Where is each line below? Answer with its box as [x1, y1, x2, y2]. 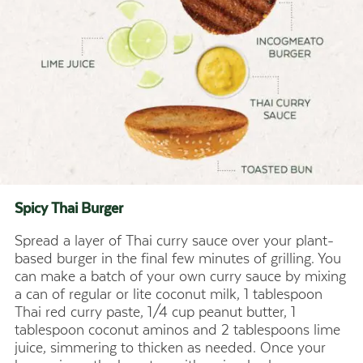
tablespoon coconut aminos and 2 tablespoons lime [15, 322, 340, 339]
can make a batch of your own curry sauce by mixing [15, 268, 346, 285]
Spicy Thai [15, 200, 81, 217]
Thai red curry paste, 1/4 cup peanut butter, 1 [15, 304, 296, 321]
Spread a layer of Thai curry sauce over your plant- [15, 233, 334, 250]
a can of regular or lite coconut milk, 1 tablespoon [15, 286, 322, 303]
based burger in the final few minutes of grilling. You [15, 250, 341, 267]
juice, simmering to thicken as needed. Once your [15, 340, 326, 357]
